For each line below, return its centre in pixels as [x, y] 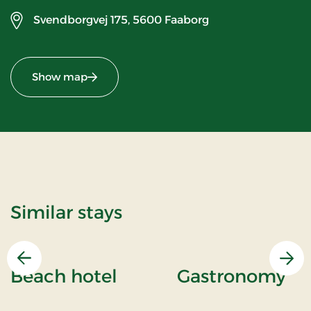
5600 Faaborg [171, 20]
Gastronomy [232, 276]
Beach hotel [64, 276]
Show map [60, 76]
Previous [47, 265]
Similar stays [66, 212]
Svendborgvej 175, [82, 20]
